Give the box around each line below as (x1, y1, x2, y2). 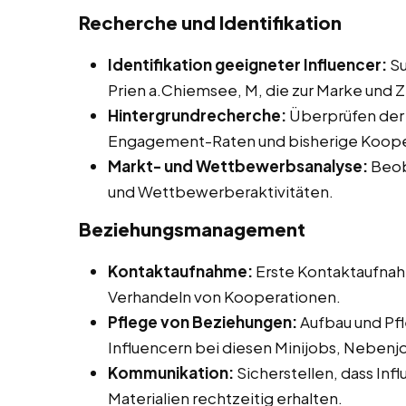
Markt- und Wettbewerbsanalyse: (108, 156, 368, 177)
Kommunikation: (108, 362, 234, 383)
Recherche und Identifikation (79, 11, 342, 34)
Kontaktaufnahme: (108, 261, 253, 282)
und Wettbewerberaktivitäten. (108, 181, 333, 202)
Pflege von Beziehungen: (108, 312, 297, 333)
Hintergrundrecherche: (108, 105, 286, 126)
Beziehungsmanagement (79, 217, 305, 241)
